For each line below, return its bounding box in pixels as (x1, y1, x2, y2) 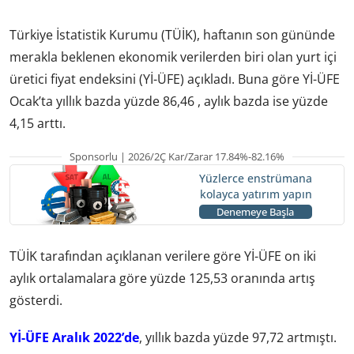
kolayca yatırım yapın (199, 186, 312, 202)
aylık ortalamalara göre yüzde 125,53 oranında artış (9, 269, 315, 287)
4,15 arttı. (9, 114, 66, 132)
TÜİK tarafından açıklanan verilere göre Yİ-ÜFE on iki (9, 247, 316, 265)
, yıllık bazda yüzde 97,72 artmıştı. (139, 328, 337, 346)
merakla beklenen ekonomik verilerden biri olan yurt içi (9, 47, 337, 66)
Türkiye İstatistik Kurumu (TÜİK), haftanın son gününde (9, 25, 335, 43)
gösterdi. (9, 291, 62, 309)
